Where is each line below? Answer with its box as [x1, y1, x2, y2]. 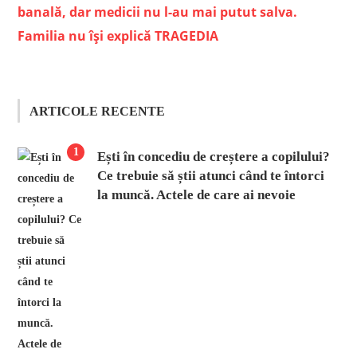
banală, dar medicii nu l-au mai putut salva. [18, 2, 298, 21]
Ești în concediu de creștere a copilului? [97, 148, 331, 164]
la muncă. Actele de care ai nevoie [97, 186, 296, 202]
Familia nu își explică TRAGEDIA [18, 26, 219, 45]
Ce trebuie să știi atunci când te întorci [97, 167, 325, 183]
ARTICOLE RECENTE [29, 104, 166, 118]
